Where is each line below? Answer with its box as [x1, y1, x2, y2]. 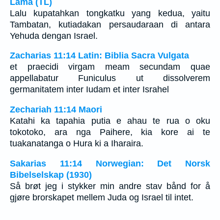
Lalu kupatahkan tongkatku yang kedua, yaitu [10, 8, 210, 18]
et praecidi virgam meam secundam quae [10, 62, 210, 72]
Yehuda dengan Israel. [10, 30, 98, 41]
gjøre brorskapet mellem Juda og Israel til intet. [10, 192, 193, 202]
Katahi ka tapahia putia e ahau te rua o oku [10, 116, 210, 126]
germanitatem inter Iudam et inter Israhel [10, 84, 169, 95]
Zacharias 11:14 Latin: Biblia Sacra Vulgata [10, 51, 189, 61]
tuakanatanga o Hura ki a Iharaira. [10, 138, 143, 149]
